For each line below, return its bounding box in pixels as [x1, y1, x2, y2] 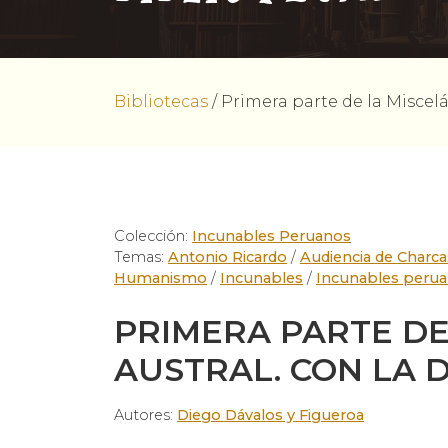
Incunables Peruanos [192, 227, 351, 245]
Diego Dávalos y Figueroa [177, 406, 364, 424]
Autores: [114, 406, 177, 424]
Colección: [114, 227, 192, 245]
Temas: [114, 248, 168, 266]
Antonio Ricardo [168, 248, 287, 266]
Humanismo [114, 269, 207, 287]
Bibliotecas [114, 92, 208, 111]
